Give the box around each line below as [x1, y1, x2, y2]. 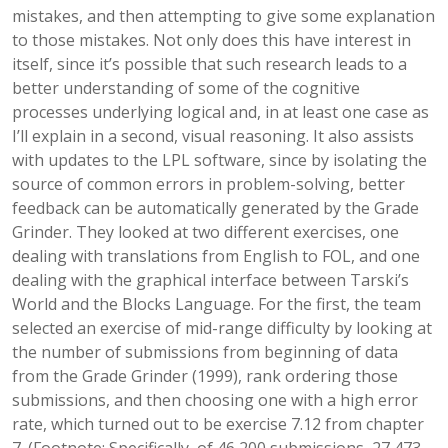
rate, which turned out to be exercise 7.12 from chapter [12, 413, 424, 435]
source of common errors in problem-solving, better [12, 173, 405, 195]
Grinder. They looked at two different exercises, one [12, 221, 399, 243]
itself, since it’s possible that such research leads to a [12, 53, 407, 75]
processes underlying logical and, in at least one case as [12, 101, 429, 123]
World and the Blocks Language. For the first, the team [12, 293, 421, 315]
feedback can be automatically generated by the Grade [12, 197, 419, 219]
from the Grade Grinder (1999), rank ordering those [12, 365, 398, 387]
